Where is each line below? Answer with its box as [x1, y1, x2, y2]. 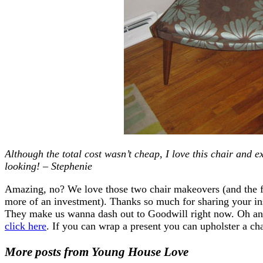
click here [5, 220, 46, 232]
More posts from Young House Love [5, 244, 188, 259]
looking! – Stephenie [5, 160, 92, 172]
